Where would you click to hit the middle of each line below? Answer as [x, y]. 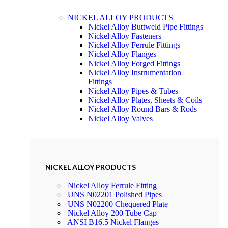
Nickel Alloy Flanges [122, 54]
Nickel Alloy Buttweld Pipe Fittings [146, 26]
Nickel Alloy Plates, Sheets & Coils [145, 100]
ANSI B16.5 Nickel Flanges [113, 222]
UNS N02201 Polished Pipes [115, 195]
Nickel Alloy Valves [120, 118]
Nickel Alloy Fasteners [125, 36]
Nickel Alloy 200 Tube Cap [112, 213]
